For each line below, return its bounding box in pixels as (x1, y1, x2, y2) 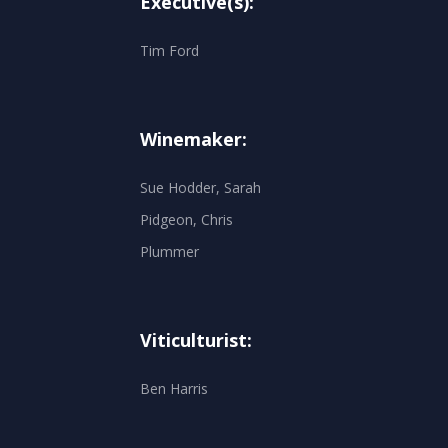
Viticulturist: (140, 327, 252, 352)
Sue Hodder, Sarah (140, 177, 261, 197)
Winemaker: (140, 126, 247, 151)
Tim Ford (140, 40, 199, 60)
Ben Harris (140, 378, 208, 398)
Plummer (140, 241, 199, 261)
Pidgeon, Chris (140, 209, 233, 229)
